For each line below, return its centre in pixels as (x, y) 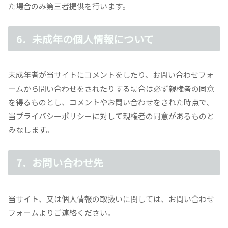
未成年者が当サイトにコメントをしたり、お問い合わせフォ (111, 75)
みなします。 (31, 130)
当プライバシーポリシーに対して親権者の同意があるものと (111, 116)
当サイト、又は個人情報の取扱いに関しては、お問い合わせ (111, 198)
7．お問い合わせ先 (60, 163)
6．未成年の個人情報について (85, 39)
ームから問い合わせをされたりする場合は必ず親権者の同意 (111, 89)
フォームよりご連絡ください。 (62, 212)
